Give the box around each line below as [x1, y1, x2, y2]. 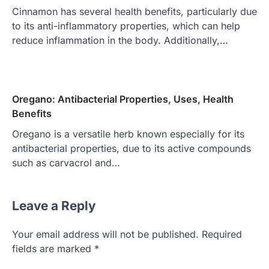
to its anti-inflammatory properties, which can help [12, 19, 240, 32]
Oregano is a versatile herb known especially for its [12, 127, 244, 140]
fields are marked [12, 242, 94, 255]
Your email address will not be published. [12, 228, 199, 240]
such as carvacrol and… [12, 156, 120, 169]
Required [202, 228, 242, 240]
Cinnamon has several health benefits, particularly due [12, 5, 257, 17]
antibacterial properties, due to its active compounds [12, 142, 251, 154]
